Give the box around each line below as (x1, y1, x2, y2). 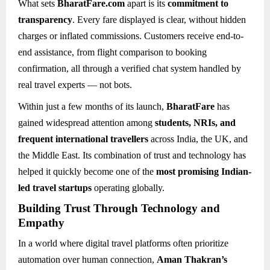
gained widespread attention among (18, 118, 155, 128)
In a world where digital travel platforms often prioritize (18, 238, 228, 249)
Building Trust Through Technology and (18, 202, 220, 215)
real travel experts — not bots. (18, 79, 132, 90)
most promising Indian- (156, 166, 251, 177)
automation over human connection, (18, 254, 157, 265)
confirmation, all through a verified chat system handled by (18, 63, 241, 74)
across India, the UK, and (148, 134, 248, 145)
